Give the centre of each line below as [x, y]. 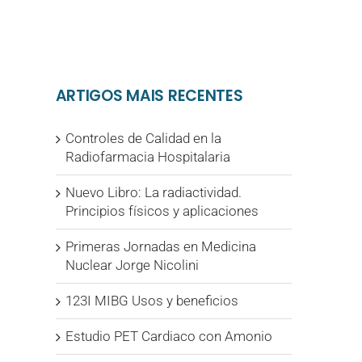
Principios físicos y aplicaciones [162, 211]
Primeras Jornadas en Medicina [160, 247]
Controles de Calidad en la [143, 139]
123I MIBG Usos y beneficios [152, 301]
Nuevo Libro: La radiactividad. [153, 193]
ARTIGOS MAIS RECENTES [149, 96]
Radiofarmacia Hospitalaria [147, 157]
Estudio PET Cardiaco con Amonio [168, 337]
